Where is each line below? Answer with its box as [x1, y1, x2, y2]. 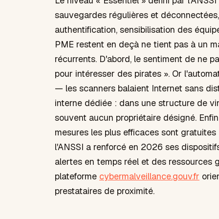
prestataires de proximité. [55, 185, 154, 197]
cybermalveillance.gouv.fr [99, 171, 199, 182]
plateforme [55, 171, 99, 182]
